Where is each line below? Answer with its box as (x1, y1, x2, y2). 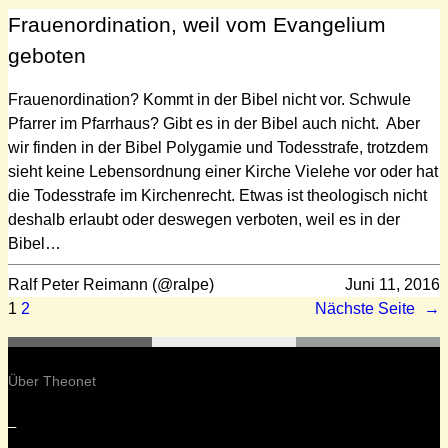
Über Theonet (8, 372, 96, 389)
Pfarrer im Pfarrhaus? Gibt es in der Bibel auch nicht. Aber (8, 114, 420, 132)
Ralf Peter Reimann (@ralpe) (8, 275, 214, 293)
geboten (8, 43, 86, 67)
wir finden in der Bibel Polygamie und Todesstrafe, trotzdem (8, 138, 428, 156)
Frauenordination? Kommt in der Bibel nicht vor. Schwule (8, 90, 411, 108)
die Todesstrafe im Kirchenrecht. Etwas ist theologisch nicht (8, 186, 427, 204)
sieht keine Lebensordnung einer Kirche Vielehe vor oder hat (8, 162, 438, 180)
